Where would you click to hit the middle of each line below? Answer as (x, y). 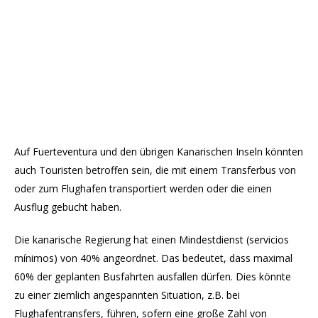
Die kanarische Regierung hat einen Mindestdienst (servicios (152, 240)
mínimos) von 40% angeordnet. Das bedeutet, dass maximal (153, 258)
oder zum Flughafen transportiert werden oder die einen (143, 189)
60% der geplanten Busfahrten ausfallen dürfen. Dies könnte (153, 277)
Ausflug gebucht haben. (68, 207)
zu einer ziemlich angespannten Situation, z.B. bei (127, 295)
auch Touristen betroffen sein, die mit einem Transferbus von (155, 170)
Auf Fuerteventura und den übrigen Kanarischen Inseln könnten (159, 152)
